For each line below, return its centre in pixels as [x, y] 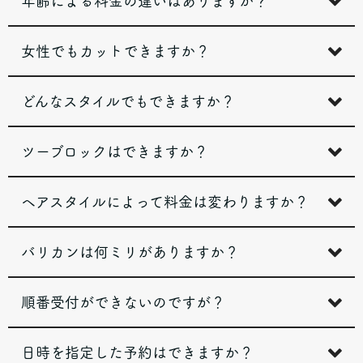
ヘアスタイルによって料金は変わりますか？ [165, 202]
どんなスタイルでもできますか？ [128, 101]
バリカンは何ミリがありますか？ [130, 252]
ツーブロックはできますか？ [115, 152]
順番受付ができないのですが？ [123, 302]
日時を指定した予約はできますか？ [137, 352]
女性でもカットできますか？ [115, 51]
